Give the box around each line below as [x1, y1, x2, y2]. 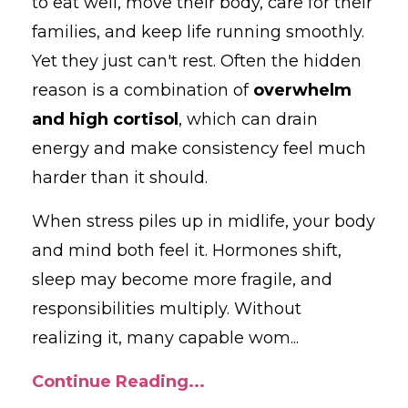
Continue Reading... [32, 371, 205, 392]
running [216, 21, 286, 42]
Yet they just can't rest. [32, 50, 216, 71]
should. [149, 167, 208, 188]
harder [32, 167, 91, 188]
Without [234, 298, 301, 319]
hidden [303, 50, 362, 71]
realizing [32, 327, 107, 348]
